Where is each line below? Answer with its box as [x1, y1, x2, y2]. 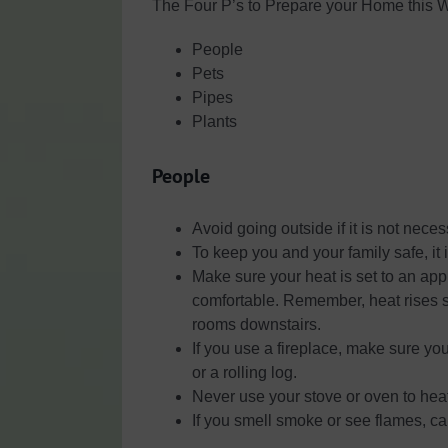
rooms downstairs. [192, 316, 321, 334]
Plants [192, 113, 237, 130]
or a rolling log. [192, 364, 297, 382]
